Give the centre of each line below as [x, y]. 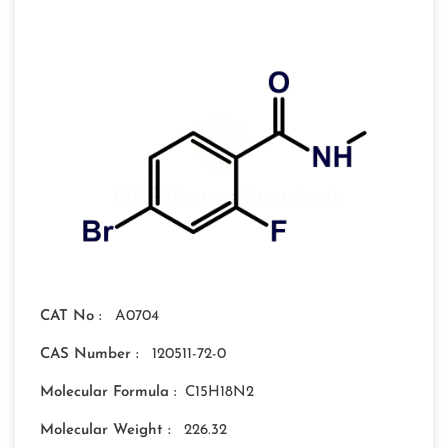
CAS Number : [92, 355]
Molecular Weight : [108, 431]
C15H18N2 [219, 393]
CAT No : [73, 317]
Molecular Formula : [108, 393]
